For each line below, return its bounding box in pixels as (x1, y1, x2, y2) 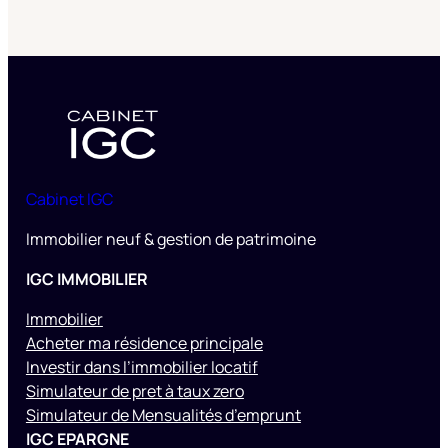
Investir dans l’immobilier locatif (25, 355, 258, 378)
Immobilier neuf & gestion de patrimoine (25, 227, 316, 250)
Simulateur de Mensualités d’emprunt (25, 403, 301, 426)
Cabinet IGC (25, 187, 113, 210)
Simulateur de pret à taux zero (25, 379, 244, 402)
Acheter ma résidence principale (25, 331, 263, 354)
